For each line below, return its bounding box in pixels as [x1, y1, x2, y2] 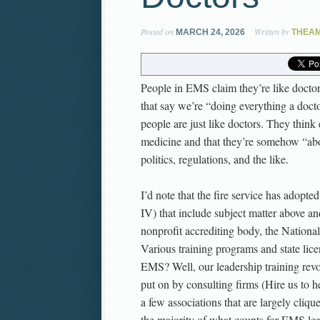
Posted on [141, 26, 176, 37]
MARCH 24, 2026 [176, 27, 245, 37]
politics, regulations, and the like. [141, 151, 289, 166]
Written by [252, 26, 291, 37]
